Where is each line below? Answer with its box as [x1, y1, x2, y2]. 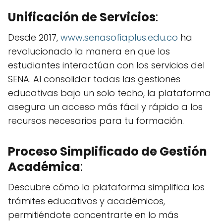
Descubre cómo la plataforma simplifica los [8, 181, 205, 194]
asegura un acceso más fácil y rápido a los [8, 101, 203, 113]
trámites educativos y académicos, [8, 195, 165, 208]
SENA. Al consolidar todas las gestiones [8, 73, 180, 86]
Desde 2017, [8, 31, 60, 44]
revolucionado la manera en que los [8, 45, 170, 58]
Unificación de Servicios [8, 9, 156, 26]
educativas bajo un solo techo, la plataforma [8, 87, 211, 100]
